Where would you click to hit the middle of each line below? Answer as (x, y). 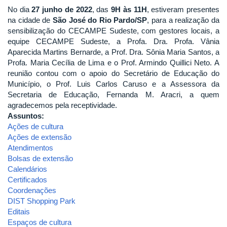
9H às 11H (128, 9)
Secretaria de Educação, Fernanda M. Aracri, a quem (113, 94)
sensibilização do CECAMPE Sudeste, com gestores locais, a (113, 30)
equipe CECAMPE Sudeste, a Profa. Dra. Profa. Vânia (113, 41)
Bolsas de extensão (40, 158)
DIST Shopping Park (42, 201)
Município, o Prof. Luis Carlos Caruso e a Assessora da (113, 84)
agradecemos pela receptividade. (62, 105)
